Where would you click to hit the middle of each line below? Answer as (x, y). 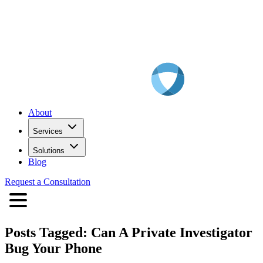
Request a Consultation (48, 181)
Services (48, 131)
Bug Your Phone (53, 248)
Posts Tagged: (46, 232)
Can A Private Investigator (172, 232)
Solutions (49, 150)
